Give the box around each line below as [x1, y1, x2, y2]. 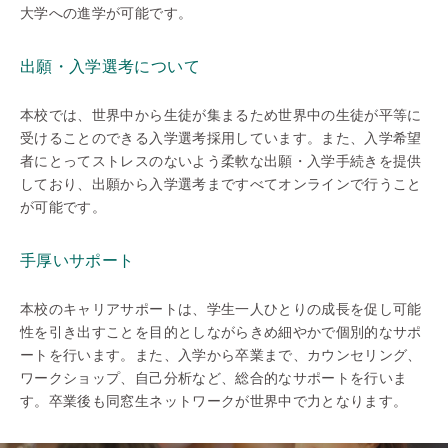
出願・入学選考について [20, 57, 200, 77]
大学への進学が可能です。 [20, 5, 193, 22]
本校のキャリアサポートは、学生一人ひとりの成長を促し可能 [20, 301, 422, 318]
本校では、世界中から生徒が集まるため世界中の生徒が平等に [20, 107, 422, 124]
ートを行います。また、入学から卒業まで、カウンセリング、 [20, 347, 422, 364]
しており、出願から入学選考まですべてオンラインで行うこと [20, 176, 422, 193]
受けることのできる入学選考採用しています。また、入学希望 [20, 130, 422, 147]
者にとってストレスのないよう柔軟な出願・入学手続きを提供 [20, 153, 422, 170]
